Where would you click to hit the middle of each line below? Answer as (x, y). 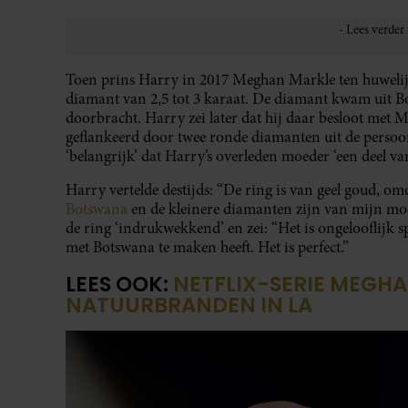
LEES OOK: (119, 285)
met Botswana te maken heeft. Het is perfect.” (207, 248)
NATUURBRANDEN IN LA (189, 306)
